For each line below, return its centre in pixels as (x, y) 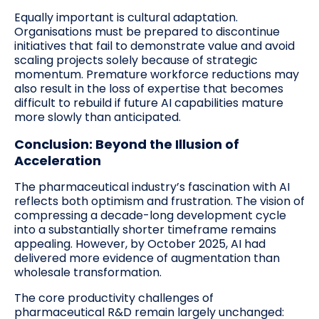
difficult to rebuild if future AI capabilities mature (149, 103)
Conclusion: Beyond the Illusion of (127, 145)
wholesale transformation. (88, 273)
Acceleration (58, 161)
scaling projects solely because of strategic (136, 61)
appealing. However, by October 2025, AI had (140, 244)
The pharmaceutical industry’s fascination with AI (152, 187)
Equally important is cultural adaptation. (126, 18)
